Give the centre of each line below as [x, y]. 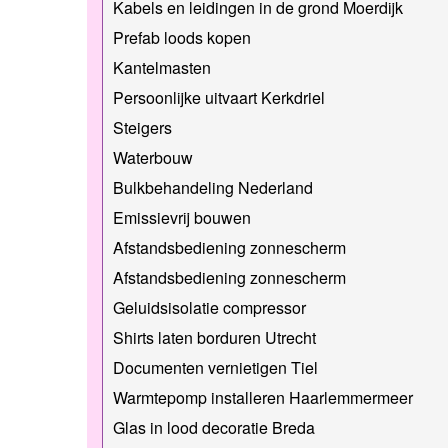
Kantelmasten [162, 67]
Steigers [142, 127]
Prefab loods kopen [182, 37]
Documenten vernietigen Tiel [215, 367]
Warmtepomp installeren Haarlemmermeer [263, 397]
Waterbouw [153, 157]
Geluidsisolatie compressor [209, 307]
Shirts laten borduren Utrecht [214, 337]
